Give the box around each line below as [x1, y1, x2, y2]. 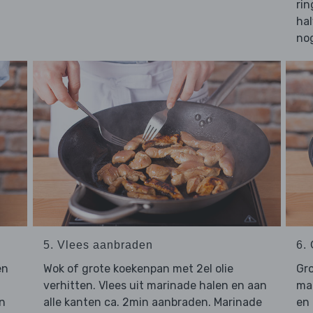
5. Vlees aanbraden [43, 238, 153, 251]
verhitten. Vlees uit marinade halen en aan [43, 278, 267, 292]
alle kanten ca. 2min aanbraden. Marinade [43, 295, 262, 309]
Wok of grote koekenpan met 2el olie [43, 261, 233, 275]
